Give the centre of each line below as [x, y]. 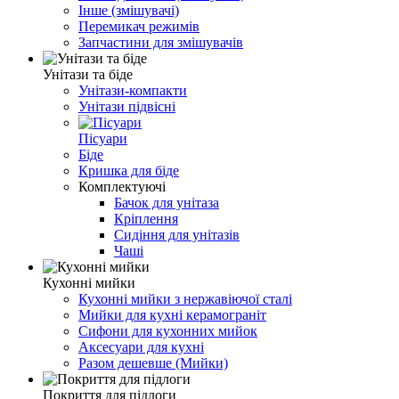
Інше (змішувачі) [129, 10]
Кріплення [146, 218]
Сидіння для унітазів [177, 234]
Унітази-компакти [133, 90]
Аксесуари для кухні [141, 346]
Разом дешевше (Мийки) [153, 362]
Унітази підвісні [127, 106]
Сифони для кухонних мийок [168, 330]
